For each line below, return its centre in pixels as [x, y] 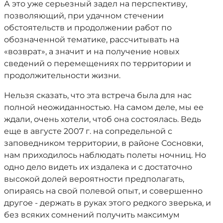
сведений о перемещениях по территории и [98, 63]
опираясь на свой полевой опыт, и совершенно [103, 191]
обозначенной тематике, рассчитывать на [92, 40]
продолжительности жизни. [62, 75]
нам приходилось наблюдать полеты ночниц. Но [105, 155]
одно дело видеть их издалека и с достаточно [98, 167]
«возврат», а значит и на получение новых [92, 52]
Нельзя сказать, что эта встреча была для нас [98, 95]
